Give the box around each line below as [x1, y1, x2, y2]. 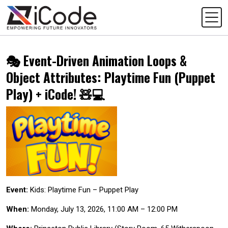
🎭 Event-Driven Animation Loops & [6, 50, 187, 70]
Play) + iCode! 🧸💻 [6, 84, 105, 103]
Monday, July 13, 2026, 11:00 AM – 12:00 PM [29, 204, 178, 214]
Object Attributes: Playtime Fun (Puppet [6, 67, 215, 87]
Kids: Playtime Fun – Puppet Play [28, 185, 138, 194]
